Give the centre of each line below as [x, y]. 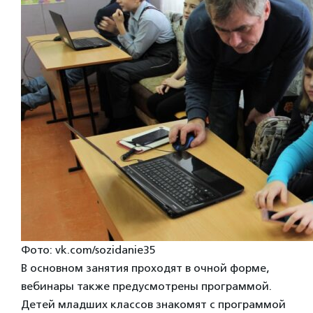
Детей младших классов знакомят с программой [153, 304]
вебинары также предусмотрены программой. [146, 286]
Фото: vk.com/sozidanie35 [88, 249]
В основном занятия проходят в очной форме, [145, 268]
